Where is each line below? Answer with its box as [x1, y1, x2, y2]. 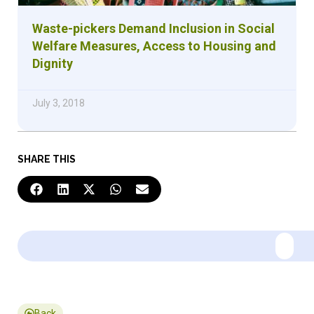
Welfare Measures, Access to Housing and [32, 38, 276, 53]
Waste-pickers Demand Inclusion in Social [32, 20, 275, 36]
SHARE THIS [18, 153, 76, 165]
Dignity [32, 55, 73, 71]
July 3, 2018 [32, 97, 85, 109]
